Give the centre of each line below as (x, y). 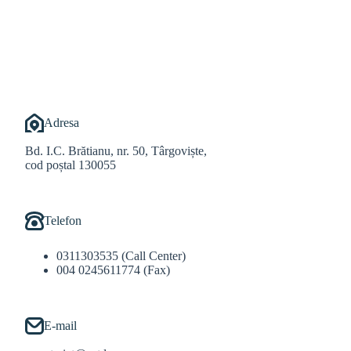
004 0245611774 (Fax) (113, 270)
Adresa (62, 123)
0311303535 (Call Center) (121, 256)
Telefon (63, 221)
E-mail (60, 326)
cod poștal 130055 (71, 165)
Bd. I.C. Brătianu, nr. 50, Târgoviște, (116, 151)
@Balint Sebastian (154, 36)
